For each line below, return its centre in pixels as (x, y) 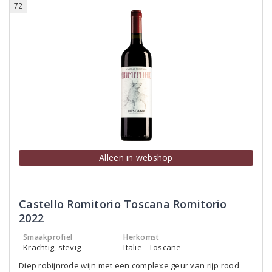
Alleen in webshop (136, 158)
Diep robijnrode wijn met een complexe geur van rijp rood (129, 265)
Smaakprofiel (48, 237)
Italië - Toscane (152, 247)
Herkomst (141, 237)
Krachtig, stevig (52, 247)
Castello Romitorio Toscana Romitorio (123, 204)
